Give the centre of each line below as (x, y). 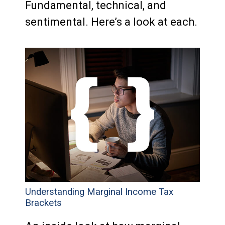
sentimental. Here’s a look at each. (111, 22)
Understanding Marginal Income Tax (99, 192)
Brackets (43, 203)
